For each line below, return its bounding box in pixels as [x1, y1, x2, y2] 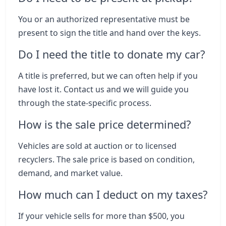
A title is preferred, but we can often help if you [18, 70, 198, 81]
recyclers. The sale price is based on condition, [18, 154, 195, 165]
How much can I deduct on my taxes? [18, 187, 207, 202]
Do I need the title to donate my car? [18, 47, 205, 62]
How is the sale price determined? [18, 117, 191, 132]
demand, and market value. [18, 167, 123, 179]
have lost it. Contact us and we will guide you [18, 84, 189, 95]
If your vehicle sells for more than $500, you [18, 210, 185, 221]
